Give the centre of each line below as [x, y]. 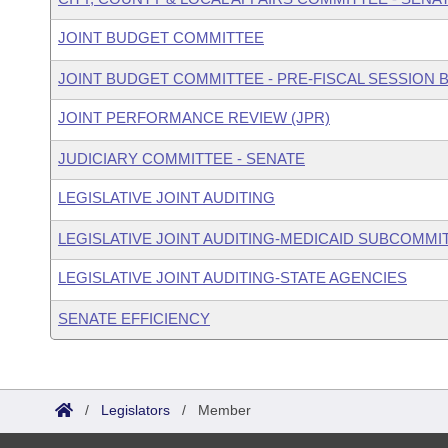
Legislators [135, 410]
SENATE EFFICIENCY [134, 318]
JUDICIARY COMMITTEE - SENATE [181, 158]
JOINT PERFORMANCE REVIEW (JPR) [194, 117]
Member [224, 410]
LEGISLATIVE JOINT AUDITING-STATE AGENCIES [232, 277]
